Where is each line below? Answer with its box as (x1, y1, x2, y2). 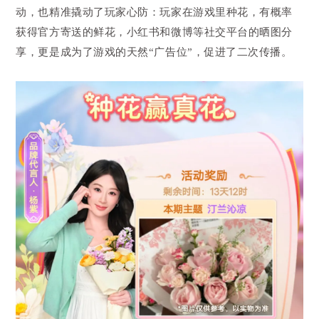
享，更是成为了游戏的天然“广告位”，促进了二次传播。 (16, 46, 293, 58)
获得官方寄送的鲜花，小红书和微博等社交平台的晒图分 (16, 26, 293, 38)
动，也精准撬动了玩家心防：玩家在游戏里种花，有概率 (16, 6, 293, 18)
